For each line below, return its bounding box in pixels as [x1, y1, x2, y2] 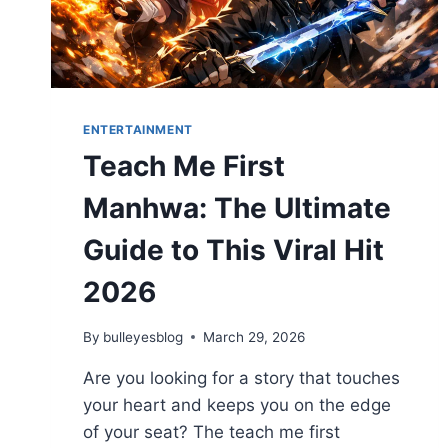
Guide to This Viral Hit [83, 232, 384, 267]
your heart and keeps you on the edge [83, 394, 391, 415]
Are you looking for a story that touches [83, 367, 400, 388]
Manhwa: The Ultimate [83, 190, 391, 225]
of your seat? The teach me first [83, 421, 340, 442]
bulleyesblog [103, 328, 184, 345]
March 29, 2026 [203, 328, 306, 345]
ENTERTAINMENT [83, 121, 193, 137]
